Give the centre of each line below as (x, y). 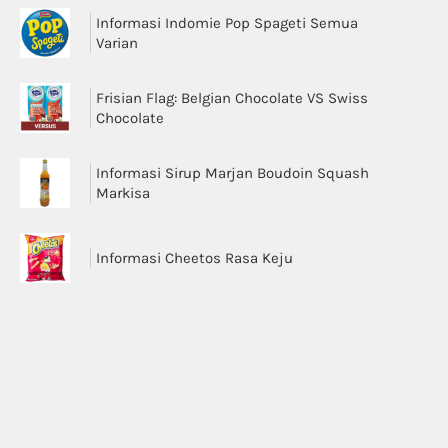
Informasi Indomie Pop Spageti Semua (227, 23)
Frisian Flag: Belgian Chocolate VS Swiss (232, 98)
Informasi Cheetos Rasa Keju (194, 258)
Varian (117, 43)
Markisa (123, 193)
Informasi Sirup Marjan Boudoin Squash (232, 173)
